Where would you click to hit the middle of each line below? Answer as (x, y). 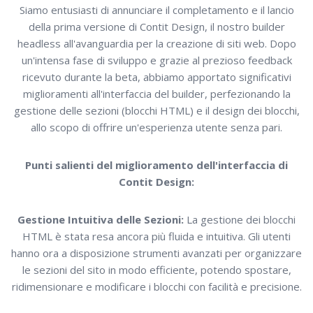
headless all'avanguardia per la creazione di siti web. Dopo (156, 43)
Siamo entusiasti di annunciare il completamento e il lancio (156, 10)
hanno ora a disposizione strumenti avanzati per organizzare (156, 253)
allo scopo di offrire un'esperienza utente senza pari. (156, 127)
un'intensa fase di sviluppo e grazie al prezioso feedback (156, 60)
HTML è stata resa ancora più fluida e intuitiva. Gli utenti (156, 236)
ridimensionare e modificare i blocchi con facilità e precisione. (156, 286)
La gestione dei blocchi (240, 219)
